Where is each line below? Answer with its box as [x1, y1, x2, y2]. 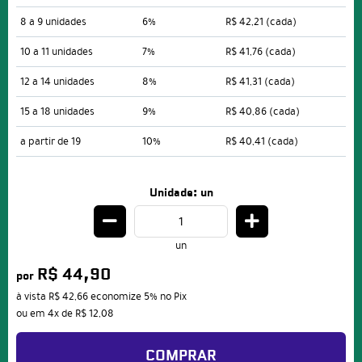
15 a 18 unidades [20, 103, 95, 120]
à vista [16, 288, 48, 305]
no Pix [160, 288, 187, 305]
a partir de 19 [20, 133, 81, 150]
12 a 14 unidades [20, 74, 95, 90]
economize [88, 288, 144, 305]
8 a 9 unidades [20, 14, 86, 31]
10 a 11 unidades [20, 44, 93, 61]
